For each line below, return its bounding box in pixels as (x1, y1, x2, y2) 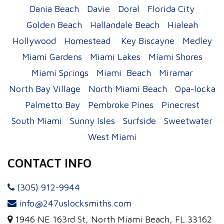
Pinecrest (161, 99, 199, 110)
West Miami (87, 131, 136, 142)
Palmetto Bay (24, 99, 80, 110)
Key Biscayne (120, 35, 174, 46)
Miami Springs (31, 67, 88, 78)
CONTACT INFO (7, 156, 91, 170)
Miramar (158, 67, 193, 78)
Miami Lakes (89, 51, 140, 62)
